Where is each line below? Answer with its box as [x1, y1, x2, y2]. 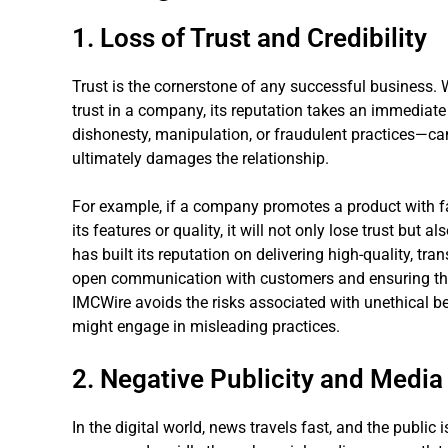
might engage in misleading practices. [72, 316, 340, 336]
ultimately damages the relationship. [72, 148, 329, 168]
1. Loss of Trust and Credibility [72, 22, 427, 53]
